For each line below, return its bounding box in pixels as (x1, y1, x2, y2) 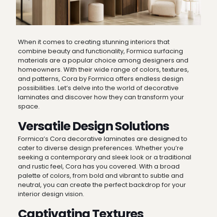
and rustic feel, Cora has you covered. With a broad (17, 162, 180, 171)
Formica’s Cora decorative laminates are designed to (17, 134, 187, 144)
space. (17, 102, 40, 111)
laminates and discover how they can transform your (17, 93, 184, 102)
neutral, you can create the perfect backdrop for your (17, 180, 186, 190)
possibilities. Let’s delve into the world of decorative (17, 83, 179, 93)
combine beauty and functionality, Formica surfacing (17, 46, 183, 56)
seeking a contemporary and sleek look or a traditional (17, 153, 191, 162)
